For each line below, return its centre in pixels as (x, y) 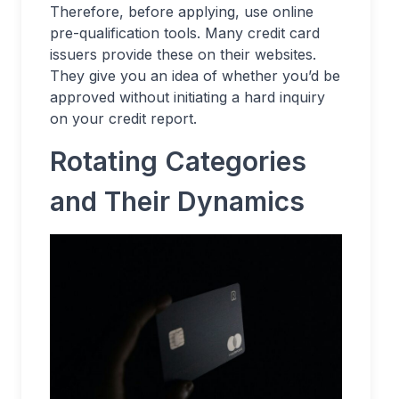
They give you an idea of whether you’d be (195, 75)
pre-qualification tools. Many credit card (185, 33)
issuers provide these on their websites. (183, 54)
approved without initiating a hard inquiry (187, 97)
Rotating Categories (178, 161)
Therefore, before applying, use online (182, 11)
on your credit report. (123, 118)
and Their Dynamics (177, 201)
